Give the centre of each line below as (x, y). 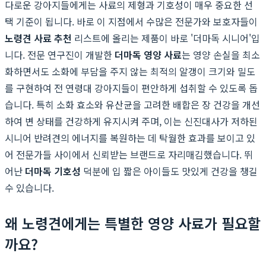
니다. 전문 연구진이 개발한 (60, 54)
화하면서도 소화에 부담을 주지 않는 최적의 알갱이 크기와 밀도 (130, 71)
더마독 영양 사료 (148, 54)
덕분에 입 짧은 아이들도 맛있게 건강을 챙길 (169, 171)
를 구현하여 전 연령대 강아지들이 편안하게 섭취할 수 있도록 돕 (131, 88)
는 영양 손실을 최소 (221, 54)
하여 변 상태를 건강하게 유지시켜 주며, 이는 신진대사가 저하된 (131, 121)
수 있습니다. (29, 187)
